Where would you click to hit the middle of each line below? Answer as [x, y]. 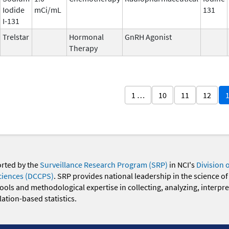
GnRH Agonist [148, 37]
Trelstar [16, 37]
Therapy [83, 48]
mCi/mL [48, 9]
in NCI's [182, 165]
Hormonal [86, 37]
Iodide [14, 9]
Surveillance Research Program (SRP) [104, 165]
